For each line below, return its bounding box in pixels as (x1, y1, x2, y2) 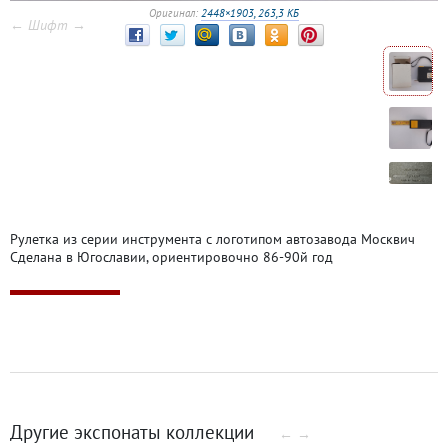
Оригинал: (149, 5, 201, 20)
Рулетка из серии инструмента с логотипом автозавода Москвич (10, 230, 415, 249)
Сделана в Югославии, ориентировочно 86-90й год (10, 248, 333, 267)
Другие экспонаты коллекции (10, 419, 259, 444)
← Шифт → (10, 16, 86, 35)
